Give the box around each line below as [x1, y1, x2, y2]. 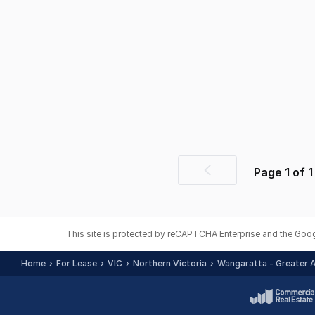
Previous [206, 170, 255, 185]
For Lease [56, 258, 97, 269]
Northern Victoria [133, 258, 207, 269]
